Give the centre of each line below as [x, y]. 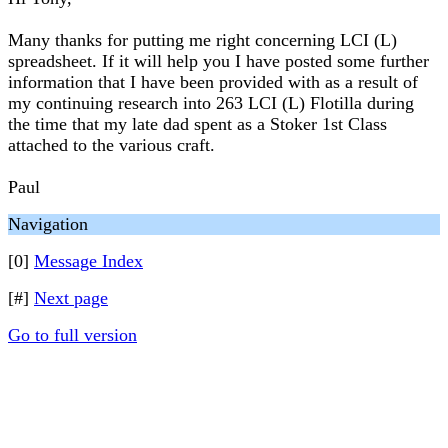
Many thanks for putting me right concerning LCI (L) [202, 40]
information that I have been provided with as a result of [213, 82]
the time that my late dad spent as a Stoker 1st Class [197, 124]
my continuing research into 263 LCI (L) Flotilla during [211, 103]
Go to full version [72, 335]
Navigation [48, 224]
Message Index [88, 261]
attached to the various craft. [111, 145]
